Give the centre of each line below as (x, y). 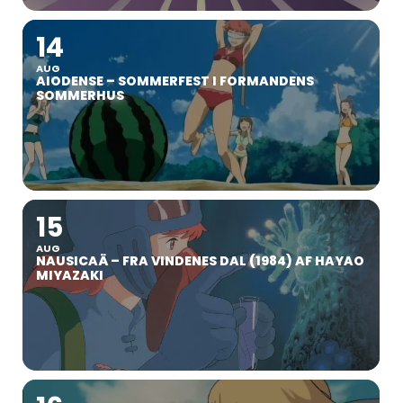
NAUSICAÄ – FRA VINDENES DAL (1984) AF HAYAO (200, 260)
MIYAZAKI (70, 275)
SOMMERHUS (80, 95)
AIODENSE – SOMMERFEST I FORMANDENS (175, 81)
